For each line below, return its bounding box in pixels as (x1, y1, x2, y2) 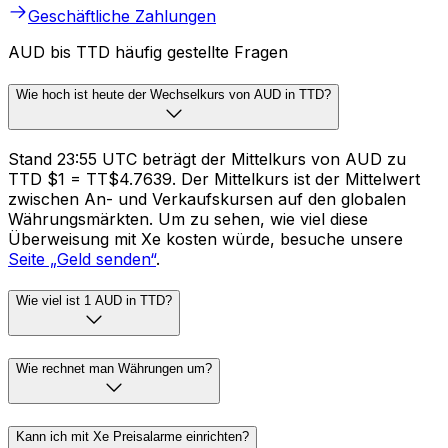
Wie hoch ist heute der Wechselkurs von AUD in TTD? (16, 86, 331, 102)
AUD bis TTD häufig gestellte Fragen (8, 42, 288, 63)
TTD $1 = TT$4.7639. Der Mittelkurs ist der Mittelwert (8, 168, 420, 189)
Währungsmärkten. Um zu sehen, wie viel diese (8, 208, 368, 229)
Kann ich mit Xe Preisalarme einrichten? (16, 428, 249, 444)
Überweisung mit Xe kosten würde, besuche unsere (8, 228, 403, 249)
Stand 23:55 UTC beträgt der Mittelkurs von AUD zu (8, 148, 406, 169)
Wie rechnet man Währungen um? (16, 361, 212, 377)
